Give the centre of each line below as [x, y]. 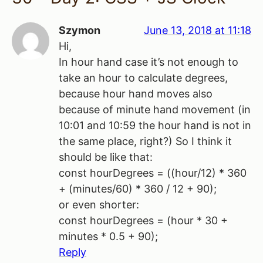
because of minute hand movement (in [155, 109]
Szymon [80, 30]
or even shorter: [99, 204]
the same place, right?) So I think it [145, 141]
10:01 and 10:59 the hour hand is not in [155, 125]
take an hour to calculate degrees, [143, 77]
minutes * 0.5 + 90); [108, 236]
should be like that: [106, 157]
